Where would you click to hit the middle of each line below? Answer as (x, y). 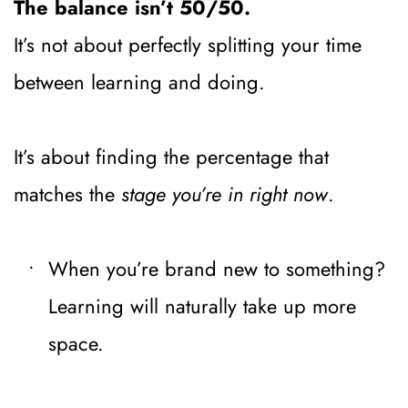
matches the (67, 194)
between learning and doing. (139, 82)
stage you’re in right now (224, 194)
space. (76, 343)
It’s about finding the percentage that (171, 156)
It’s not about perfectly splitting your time (188, 44)
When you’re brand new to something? (217, 268)
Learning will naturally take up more (202, 306)
